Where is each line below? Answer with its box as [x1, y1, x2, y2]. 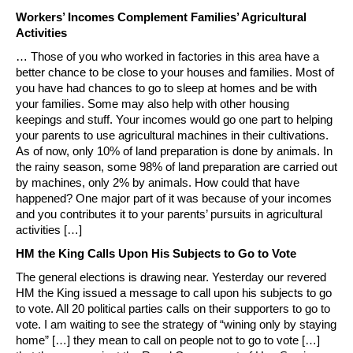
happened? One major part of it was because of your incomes [16, 191, 332, 206]
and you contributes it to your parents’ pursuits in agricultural [16, 207, 322, 221]
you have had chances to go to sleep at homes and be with [16, 81, 317, 95]
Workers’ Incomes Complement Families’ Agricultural [16, 10, 307, 24]
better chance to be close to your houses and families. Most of [16, 65, 334, 80]
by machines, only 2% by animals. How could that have [16, 176, 299, 190]
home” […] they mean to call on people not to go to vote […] [16, 333, 320, 347]
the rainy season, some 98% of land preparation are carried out [16, 160, 337, 174]
